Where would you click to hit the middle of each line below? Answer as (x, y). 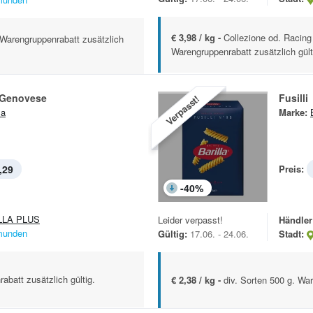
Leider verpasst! (190, 220)
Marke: (293, 112)
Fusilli (293, 98)
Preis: (291, 169)
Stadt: (291, 234)
